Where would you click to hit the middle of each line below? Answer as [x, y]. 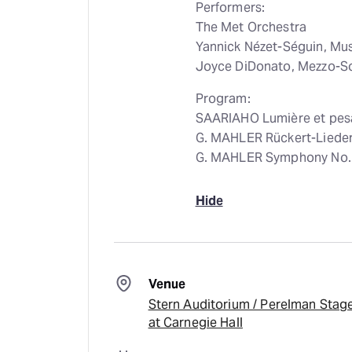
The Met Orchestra [251, 27]
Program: [223, 99]
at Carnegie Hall [195, 323]
